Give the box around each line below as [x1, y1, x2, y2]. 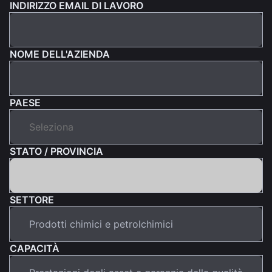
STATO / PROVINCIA [10, 144, 103, 157]
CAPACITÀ [10, 242, 59, 254]
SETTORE [10, 193, 54, 206]
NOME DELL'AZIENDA [10, 47, 110, 60]
